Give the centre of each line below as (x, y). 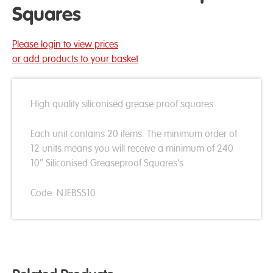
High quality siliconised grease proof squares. (123, 104)
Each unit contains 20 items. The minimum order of (134, 133)
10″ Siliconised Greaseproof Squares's (107, 163)
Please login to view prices (65, 44)
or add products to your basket (75, 58)
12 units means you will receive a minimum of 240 (132, 148)
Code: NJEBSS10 (63, 193)
